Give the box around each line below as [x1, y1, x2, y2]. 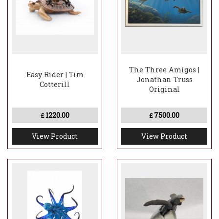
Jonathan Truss [136, 74, 193, 84]
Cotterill [40, 79, 70, 89]
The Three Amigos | [129, 65, 199, 74]
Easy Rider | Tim [26, 69, 84, 79]
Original [149, 84, 180, 94]
